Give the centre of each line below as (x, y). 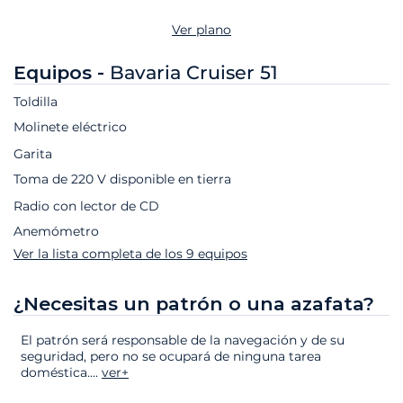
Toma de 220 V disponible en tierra (122, 179)
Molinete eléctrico (70, 127)
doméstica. (55, 372)
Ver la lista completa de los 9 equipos (130, 254)
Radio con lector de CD (86, 206)
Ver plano (201, 30)
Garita (33, 154)
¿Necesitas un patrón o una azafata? (194, 304)
